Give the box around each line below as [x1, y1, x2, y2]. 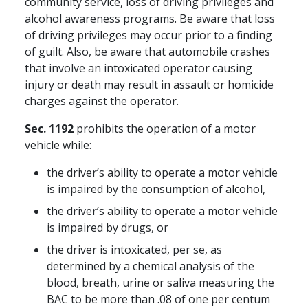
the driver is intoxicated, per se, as [47, 242, 222, 258]
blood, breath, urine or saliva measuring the [47, 275, 274, 291]
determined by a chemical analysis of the [47, 258, 254, 274]
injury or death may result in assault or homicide [25, 77, 274, 93]
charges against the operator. [25, 93, 179, 109]
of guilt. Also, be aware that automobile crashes [25, 44, 270, 60]
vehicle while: [25, 137, 91, 153]
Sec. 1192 [25, 121, 74, 137]
